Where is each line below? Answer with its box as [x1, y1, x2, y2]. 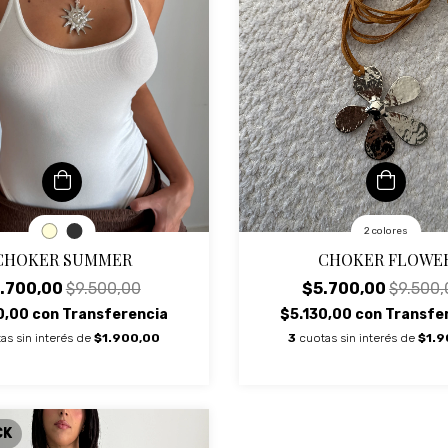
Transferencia [61, 305, 168, 323]
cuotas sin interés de [298, 330, 418, 345]
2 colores [363, 224, 408, 237]
